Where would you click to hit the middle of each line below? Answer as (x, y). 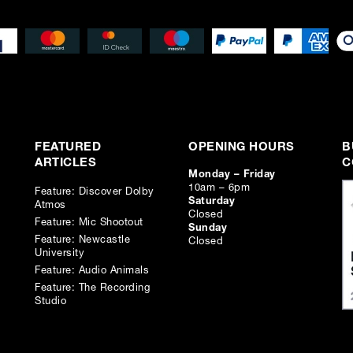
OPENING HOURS (242, 147)
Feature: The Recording (92, 288)
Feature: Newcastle (82, 240)
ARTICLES (65, 163)
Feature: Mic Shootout (89, 223)
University (59, 254)
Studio (50, 302)
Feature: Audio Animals (92, 271)
